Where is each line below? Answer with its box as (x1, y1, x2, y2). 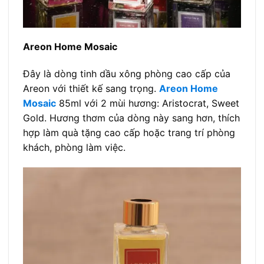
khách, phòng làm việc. (23, 141, 126, 154)
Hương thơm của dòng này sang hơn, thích (49, 112, 240, 124)
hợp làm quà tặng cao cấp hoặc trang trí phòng (23, 127, 235, 139)
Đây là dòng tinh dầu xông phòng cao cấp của (23, 68, 230, 80)
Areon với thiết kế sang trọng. (23, 82, 159, 95)
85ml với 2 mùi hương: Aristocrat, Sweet (56, 97, 239, 110)
